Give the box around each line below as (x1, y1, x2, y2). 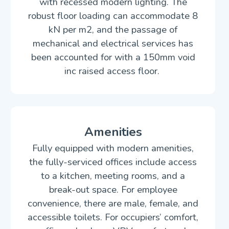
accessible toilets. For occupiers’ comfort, (28, 211, 199, 223)
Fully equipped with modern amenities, (32, 142, 194, 154)
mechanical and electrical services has (33, 37, 194, 50)
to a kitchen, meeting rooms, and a (41, 169, 186, 182)
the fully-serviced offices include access (29, 155, 197, 168)
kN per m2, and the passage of (49, 23, 178, 36)
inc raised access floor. (64, 64, 162, 77)
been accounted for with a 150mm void (31, 51, 195, 63)
